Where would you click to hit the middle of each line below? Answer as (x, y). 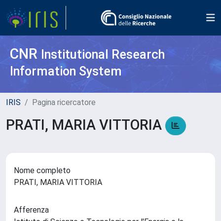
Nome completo (42, 171)
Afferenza (31, 210)
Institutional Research (103, 55)
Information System (66, 71)
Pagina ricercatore (64, 102)
